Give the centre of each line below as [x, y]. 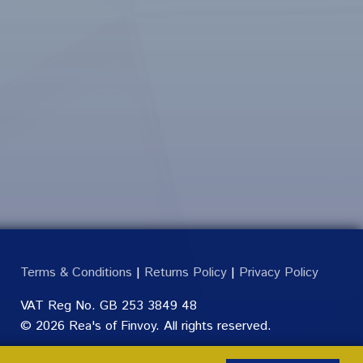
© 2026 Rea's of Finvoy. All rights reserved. [145, 327]
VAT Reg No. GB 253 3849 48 [108, 306]
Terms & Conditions [76, 273]
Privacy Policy [278, 273]
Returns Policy [185, 273]
